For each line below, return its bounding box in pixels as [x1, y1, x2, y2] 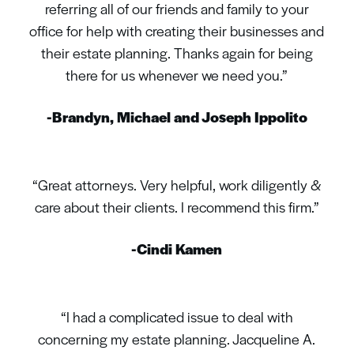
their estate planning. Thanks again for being [40, 42, 313, 62]
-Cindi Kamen [131, 239, 223, 259]
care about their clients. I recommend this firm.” [34, 197, 319, 217]
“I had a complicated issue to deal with [60, 307, 293, 327]
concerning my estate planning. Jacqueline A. [38, 329, 316, 349]
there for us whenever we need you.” [66, 64, 288, 85]
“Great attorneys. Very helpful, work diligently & [32, 175, 322, 195]
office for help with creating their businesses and [29, 20, 325, 40]
